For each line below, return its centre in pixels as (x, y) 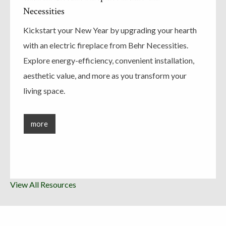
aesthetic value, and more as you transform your (105, 75)
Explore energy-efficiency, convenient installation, (109, 60)
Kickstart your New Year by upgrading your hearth (110, 30)
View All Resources (43, 184)
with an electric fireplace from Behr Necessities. (106, 45)
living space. (44, 91)
